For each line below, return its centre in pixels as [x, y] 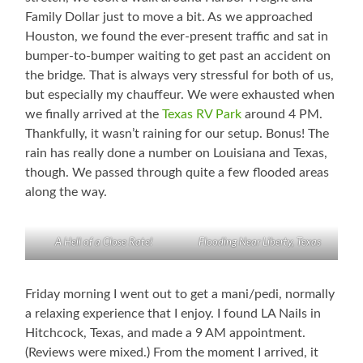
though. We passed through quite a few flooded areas [177, 173]
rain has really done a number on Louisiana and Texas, [177, 154]
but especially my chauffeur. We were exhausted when [180, 95]
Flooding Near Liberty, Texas [259, 243]
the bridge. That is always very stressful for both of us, [180, 76]
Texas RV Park [202, 115]
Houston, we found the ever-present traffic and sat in [177, 37]
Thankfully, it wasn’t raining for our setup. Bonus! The [177, 134]
